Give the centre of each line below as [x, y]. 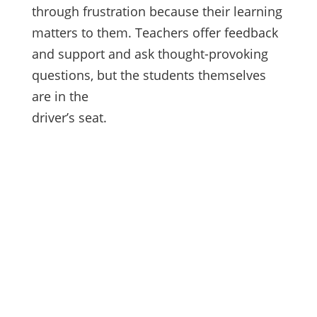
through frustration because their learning [157, 12]
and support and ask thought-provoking [150, 54]
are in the [60, 97]
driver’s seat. [69, 118]
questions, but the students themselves [149, 75]
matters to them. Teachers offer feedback [155, 33]
